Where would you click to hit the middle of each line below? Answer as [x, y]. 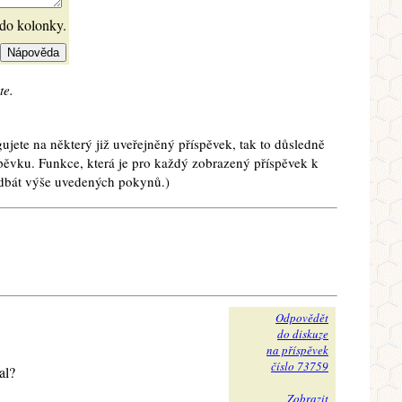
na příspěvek [297, 350]
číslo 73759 [300, 367]
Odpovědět [302, 318]
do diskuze [303, 334]
